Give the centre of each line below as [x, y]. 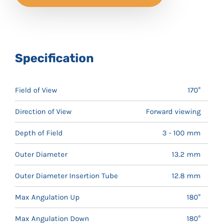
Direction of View [43, 111]
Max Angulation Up [47, 197]
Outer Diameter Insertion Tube [66, 175]
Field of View [36, 90]
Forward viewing [173, 111]
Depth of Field [39, 133]
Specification [54, 58]
